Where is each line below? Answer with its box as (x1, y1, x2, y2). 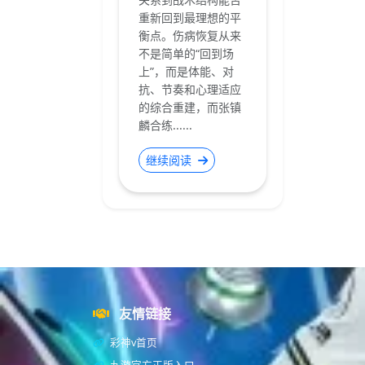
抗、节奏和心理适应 (139, 81, 241, 97)
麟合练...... (139, 117, 192, 133)
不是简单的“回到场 (139, 46, 234, 61)
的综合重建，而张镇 (139, 99, 241, 115)
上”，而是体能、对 (139, 64, 234, 79)
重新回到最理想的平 (139, 10, 241, 25)
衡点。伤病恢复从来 (139, 28, 241, 43)
